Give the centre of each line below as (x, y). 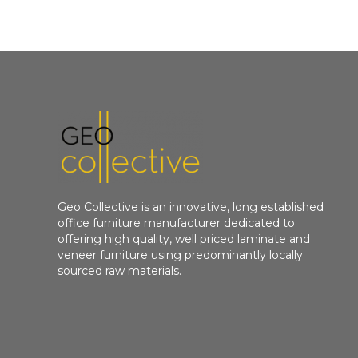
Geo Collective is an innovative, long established (191, 207)
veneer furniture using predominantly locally (181, 255)
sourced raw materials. (120, 270)
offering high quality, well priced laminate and (184, 239)
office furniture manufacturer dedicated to (177, 223)
